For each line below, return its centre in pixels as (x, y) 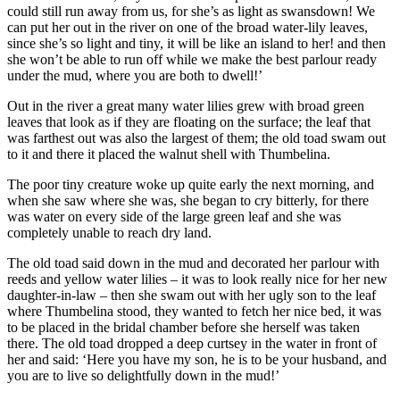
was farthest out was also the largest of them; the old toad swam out (196, 138)
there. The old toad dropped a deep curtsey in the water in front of (192, 344)
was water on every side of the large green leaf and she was (174, 217)
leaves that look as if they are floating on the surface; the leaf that (189, 122)
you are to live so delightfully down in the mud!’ (143, 376)
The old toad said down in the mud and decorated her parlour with (193, 263)
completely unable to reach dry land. (109, 233)
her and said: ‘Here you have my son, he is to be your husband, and (197, 360)
